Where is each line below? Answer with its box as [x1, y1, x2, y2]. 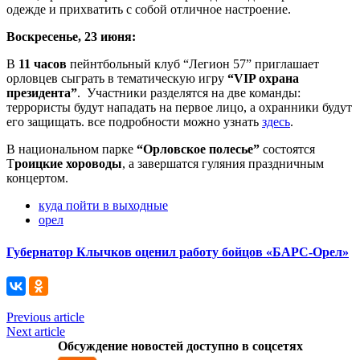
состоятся [260, 142, 315, 157]
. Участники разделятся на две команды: [77, 86, 301, 100]
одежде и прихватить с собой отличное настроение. [6, 2, 291, 17]
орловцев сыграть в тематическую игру [6, 72, 224, 86]
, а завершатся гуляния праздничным [122, 157, 324, 171]
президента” [6, 86, 77, 100]
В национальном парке [6, 142, 137, 157]
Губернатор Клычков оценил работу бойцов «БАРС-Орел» [6, 244, 349, 259]
